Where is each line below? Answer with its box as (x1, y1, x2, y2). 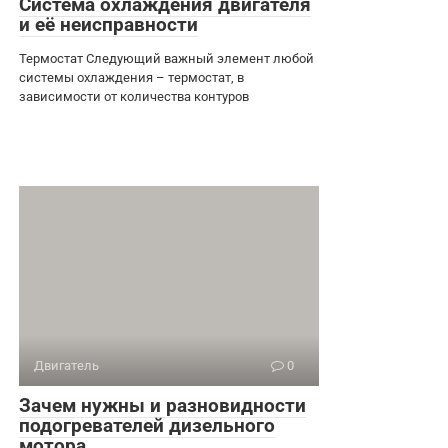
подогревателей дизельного (19, 413, 275, 437)
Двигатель (34, 357, 99, 373)
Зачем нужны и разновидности (19, 393, 306, 417)
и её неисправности (19, 12, 198, 36)
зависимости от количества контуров (19, 88, 249, 104)
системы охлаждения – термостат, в (19, 69, 244, 85)
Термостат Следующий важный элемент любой (19, 50, 314, 66)
